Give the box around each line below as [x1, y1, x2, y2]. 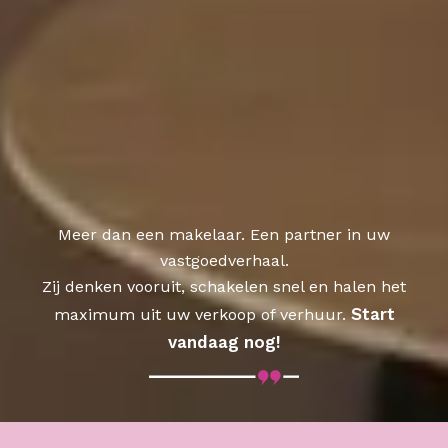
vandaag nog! [167, 332, 281, 353]
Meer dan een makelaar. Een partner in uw [58, 225, 390, 245]
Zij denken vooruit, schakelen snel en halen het [42, 277, 406, 297]
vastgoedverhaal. [159, 251, 289, 271]
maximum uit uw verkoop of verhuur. [53, 305, 351, 325]
